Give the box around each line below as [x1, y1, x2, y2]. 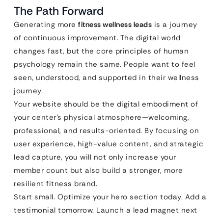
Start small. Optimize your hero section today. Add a [14, 192, 206, 202]
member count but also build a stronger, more [14, 165, 183, 175]
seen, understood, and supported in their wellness [14, 73, 199, 82]
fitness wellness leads [78, 20, 152, 29]
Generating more [14, 20, 78, 29]
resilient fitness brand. [14, 179, 97, 189]
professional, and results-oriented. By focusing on [14, 126, 199, 136]
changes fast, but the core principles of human [14, 46, 189, 56]
